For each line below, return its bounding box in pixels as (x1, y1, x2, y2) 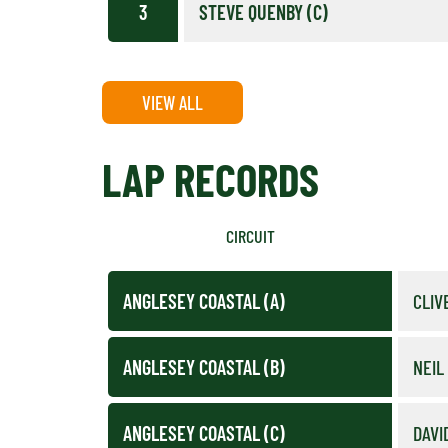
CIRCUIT (225, 224, 275, 247)
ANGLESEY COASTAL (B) (123, 354, 285, 379)
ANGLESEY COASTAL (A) (123, 288, 285, 313)
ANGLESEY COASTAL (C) (123, 420, 285, 445)
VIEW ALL (142, 90, 203, 114)
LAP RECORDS (102, 151, 319, 206)
